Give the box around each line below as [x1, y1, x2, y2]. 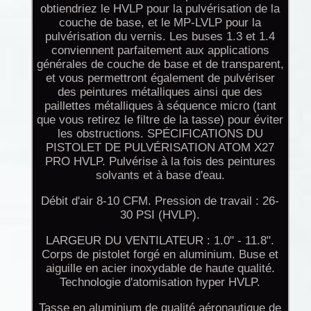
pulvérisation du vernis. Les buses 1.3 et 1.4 [45, 29, 276, 43]
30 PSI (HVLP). [120, 208, 201, 221]
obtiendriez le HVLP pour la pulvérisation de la [40, 1, 280, 15]
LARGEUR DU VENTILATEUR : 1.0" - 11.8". [46, 233, 275, 247]
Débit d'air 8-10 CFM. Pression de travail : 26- [41, 194, 280, 208]
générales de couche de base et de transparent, [36, 57, 284, 71]
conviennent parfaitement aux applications [51, 43, 269, 57]
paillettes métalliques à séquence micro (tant [44, 99, 276, 112]
